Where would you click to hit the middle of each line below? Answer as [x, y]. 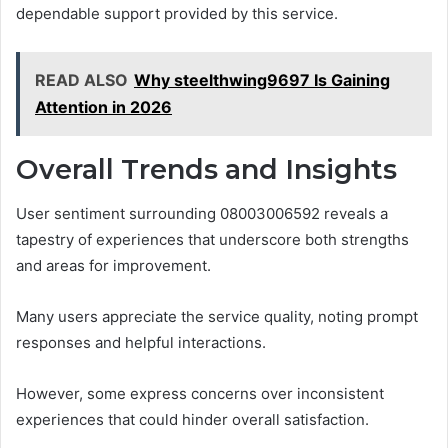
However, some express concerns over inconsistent [200, 394]
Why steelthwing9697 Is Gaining [262, 79]
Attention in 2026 [103, 106]
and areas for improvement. [113, 266]
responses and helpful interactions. [141, 343]
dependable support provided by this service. [177, 13]
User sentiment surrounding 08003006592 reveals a [202, 214]
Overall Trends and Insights [206, 169]
